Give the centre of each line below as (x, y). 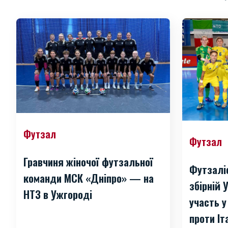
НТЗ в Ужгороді (58, 194)
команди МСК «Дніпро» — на (89, 178)
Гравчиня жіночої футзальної (88, 162)
